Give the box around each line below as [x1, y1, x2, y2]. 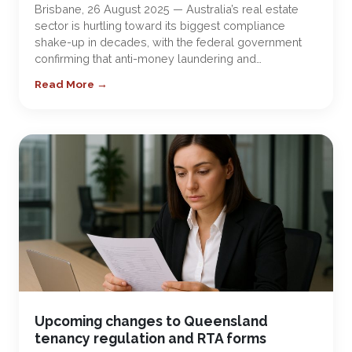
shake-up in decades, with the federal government [35, 35, 302, 49]
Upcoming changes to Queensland [35, 313, 268, 329]
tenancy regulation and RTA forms [35, 330, 266, 346]
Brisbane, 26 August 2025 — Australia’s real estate [35, 2, 299, 16]
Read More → [35, 78, 108, 90]
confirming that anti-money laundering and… [35, 52, 262, 65]
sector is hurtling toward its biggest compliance [35, 19, 285, 32]
